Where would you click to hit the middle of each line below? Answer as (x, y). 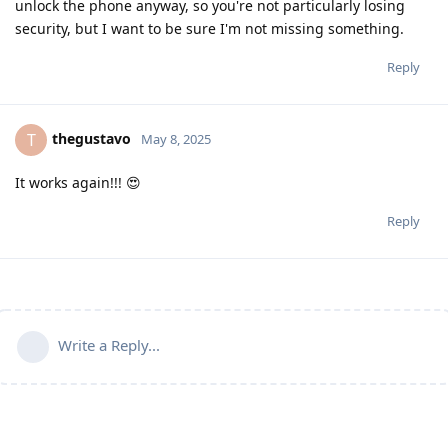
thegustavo (91, 138)
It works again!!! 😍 (78, 182)
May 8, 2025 (176, 138)
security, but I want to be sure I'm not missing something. (209, 28)
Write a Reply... (109, 344)
